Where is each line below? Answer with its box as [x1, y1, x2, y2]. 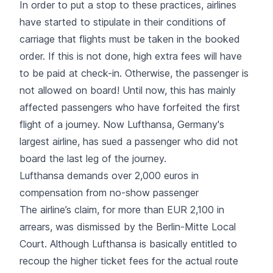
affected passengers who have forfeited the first [19, 101, 240, 113]
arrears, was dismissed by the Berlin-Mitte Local [19, 220, 236, 233]
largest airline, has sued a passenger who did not [19, 135, 238, 147]
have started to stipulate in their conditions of [19, 15, 226, 28]
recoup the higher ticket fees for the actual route [19, 254, 238, 267]
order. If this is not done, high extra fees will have [19, 49, 242, 62]
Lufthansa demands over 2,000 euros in [19, 169, 199, 182]
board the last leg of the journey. [19, 152, 166, 165]
